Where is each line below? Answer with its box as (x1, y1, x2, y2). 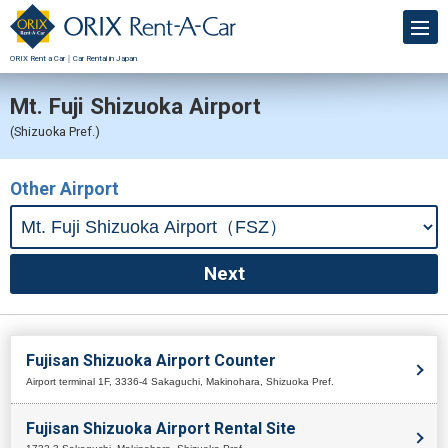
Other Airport (10, 178, 119, 199)
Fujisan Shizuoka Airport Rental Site (26, 418, 296, 438)
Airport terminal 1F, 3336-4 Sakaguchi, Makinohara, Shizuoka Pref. (26, 375, 334, 387)
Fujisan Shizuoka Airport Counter (26, 350, 276, 370)
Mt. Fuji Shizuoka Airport (10, 92, 261, 119)
